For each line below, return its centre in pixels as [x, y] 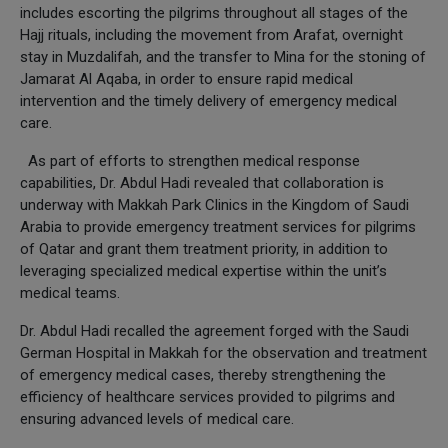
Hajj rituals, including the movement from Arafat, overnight [211, 34]
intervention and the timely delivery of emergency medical [208, 100]
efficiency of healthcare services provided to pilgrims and [207, 396]
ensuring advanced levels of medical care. [157, 418]
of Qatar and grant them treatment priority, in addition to [204, 248]
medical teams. [70, 292]
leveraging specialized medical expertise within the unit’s [203, 270]
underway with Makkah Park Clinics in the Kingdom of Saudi [214, 204]
